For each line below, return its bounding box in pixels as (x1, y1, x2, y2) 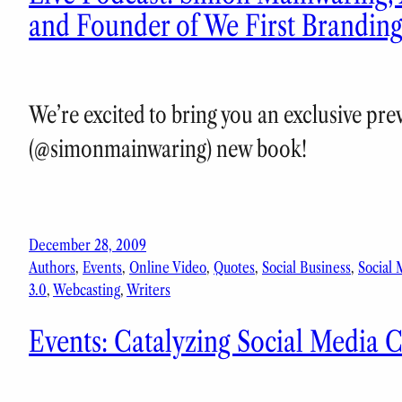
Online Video (129, 258, 206, 277)
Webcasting (53, 281, 120, 300)
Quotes (214, 258, 255, 277)
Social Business (262, 258, 351, 277)
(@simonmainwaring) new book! (29, 135, 307, 164)
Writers (127, 281, 170, 300)
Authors (29, 258, 75, 277)
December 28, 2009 (29, 236, 146, 255)
